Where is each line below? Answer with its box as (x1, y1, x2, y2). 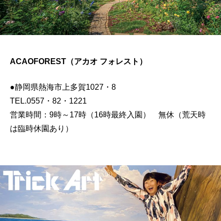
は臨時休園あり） (10, 124, 73, 133)
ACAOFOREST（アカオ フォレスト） (10, 57, 147, 66)
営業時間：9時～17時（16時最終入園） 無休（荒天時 (10, 110, 206, 119)
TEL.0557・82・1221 (10, 97, 95, 106)
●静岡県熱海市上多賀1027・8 (10, 83, 124, 92)
